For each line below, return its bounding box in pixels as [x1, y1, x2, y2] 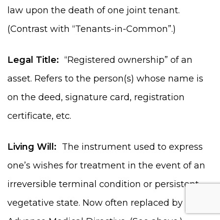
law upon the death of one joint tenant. [7, 4, 180, 16]
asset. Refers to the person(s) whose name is [7, 73, 203, 84]
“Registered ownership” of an [59, 54, 192, 65]
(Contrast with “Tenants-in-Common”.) [7, 23, 176, 34]
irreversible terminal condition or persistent [7, 178, 199, 190]
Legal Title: [7, 54, 59, 65]
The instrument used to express [56, 141, 203, 152]
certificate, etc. [7, 110, 71, 121]
